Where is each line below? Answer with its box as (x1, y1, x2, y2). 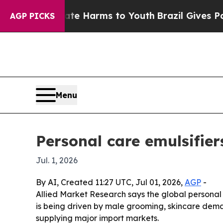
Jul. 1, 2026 (36, 155, 78, 166)
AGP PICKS (10, 11, 55, 21)
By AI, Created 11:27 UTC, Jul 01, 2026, (36, 177, 185, 188)
